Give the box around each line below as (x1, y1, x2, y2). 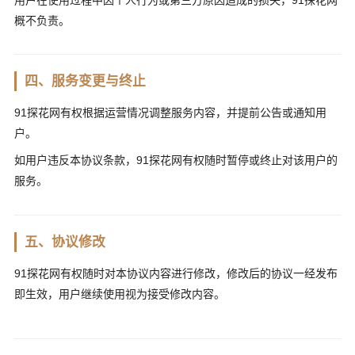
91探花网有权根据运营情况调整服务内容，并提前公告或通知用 (13, 105, 326, 119)
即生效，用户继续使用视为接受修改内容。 (13, 287, 225, 300)
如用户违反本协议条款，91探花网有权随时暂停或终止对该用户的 (13, 154, 338, 167)
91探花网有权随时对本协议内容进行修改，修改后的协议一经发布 (13, 266, 338, 280)
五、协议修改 (25, 234, 106, 250)
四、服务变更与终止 (25, 73, 147, 89)
